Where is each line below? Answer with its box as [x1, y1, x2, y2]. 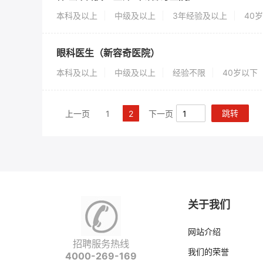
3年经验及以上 [173, 11, 227, 21]
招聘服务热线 [73, 238, 129, 249]
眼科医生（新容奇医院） [56, 47, 160, 59]
